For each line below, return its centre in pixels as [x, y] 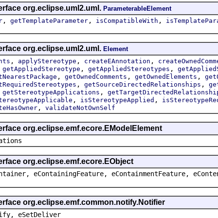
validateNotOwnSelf [80, 108]
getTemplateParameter [49, 20]
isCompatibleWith [127, 20]
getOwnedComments [96, 76]
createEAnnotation [117, 61]
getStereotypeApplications [51, 92]
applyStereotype [47, 61]
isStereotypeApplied [117, 100]
